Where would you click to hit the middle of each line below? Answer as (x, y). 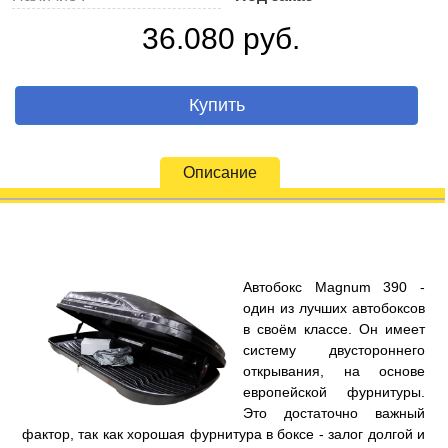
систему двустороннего (334, 350)
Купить (216, 105)
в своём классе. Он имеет (334, 329)
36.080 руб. (221, 38)
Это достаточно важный (334, 413)
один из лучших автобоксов (334, 308)
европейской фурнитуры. (334, 392)
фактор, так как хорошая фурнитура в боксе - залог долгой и (223, 434)
